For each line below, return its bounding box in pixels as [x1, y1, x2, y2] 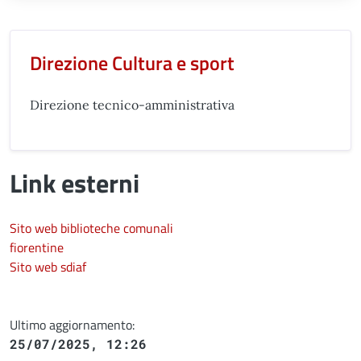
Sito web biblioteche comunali [10, 218, 173, 238]
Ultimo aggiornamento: [10, 314, 135, 334]
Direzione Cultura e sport [30, 48, 234, 77]
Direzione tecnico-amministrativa [30, 96, 234, 113]
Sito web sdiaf [10, 256, 86, 276]
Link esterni [10, 163, 139, 202]
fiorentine [10, 237, 64, 257]
